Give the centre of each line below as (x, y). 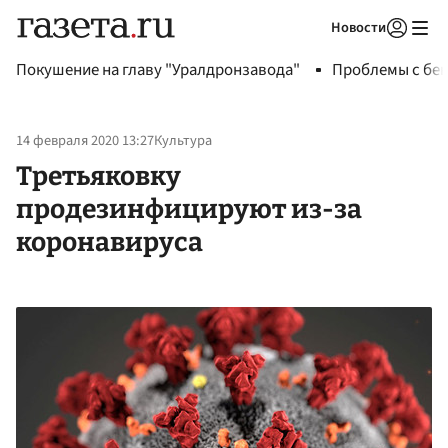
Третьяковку (98, 175)
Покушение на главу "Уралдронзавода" (158, 70)
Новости (358, 27)
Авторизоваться (315, 53)
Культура (183, 141)
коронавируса (109, 241)
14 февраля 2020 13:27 (85, 141)
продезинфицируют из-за (189, 208)
